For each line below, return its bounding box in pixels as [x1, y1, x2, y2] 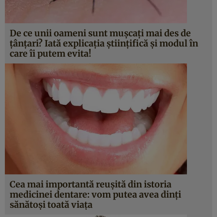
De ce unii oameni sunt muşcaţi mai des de [10, 28, 191, 39]
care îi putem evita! [10, 48, 91, 59]
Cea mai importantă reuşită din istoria [10, 179, 171, 190]
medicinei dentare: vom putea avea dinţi [10, 189, 181, 200]
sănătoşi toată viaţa [10, 199, 93, 210]
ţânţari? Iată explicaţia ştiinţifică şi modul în [10, 38, 198, 49]
